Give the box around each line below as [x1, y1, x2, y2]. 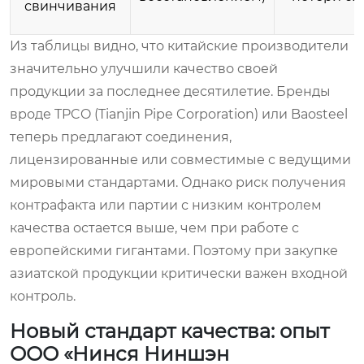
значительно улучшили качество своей [10, 60, 278, 76]
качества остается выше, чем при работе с [10, 219, 299, 236]
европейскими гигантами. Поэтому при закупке [10, 242, 338, 258]
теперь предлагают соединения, [10, 128, 232, 145]
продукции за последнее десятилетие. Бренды [10, 83, 331, 99]
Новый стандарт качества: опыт [10, 318, 329, 343]
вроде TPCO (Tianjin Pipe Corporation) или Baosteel [10, 106, 348, 122]
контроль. [10, 288, 76, 304]
